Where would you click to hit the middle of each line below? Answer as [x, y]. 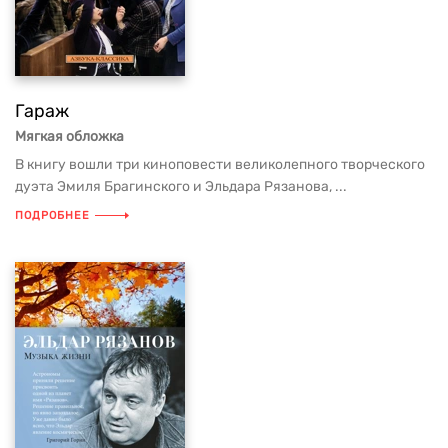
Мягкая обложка [69, 136]
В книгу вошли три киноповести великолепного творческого [220, 164]
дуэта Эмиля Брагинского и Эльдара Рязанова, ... [181, 186]
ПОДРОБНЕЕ [52, 215]
